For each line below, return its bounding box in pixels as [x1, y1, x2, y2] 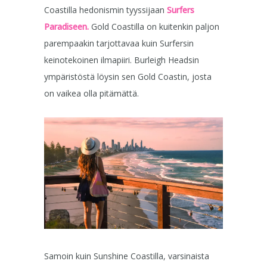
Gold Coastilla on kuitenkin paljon [91, 21, 219, 33]
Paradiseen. [44, 21, 89, 33]
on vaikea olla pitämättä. [44, 88, 139, 100]
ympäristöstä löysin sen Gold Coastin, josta [44, 71, 212, 83]
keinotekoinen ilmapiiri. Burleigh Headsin [44, 54, 199, 66]
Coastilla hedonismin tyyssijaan [44, 4, 167, 16]
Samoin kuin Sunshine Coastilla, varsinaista [44, 250, 209, 262]
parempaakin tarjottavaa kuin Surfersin [44, 38, 194, 49]
